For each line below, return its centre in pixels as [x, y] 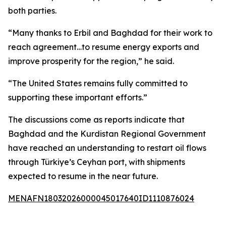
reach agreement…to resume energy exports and [104, 47]
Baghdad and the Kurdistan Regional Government [107, 134]
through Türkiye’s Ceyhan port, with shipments [97, 162]
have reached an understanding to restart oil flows [107, 148]
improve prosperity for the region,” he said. [91, 61]
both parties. [32, 11]
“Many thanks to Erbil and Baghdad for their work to [110, 33]
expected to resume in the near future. [83, 176]
